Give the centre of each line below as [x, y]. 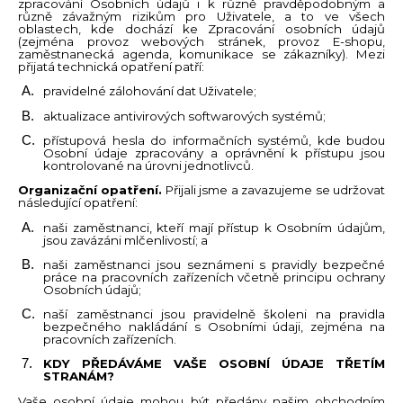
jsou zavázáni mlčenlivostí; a [126, 240]
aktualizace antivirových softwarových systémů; [185, 116]
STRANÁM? [79, 376]
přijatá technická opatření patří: [111, 66]
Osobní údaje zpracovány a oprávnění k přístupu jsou [214, 152]
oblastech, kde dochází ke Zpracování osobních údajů [201, 28]
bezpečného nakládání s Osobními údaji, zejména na [214, 327]
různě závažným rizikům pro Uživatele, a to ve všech [201, 16]
